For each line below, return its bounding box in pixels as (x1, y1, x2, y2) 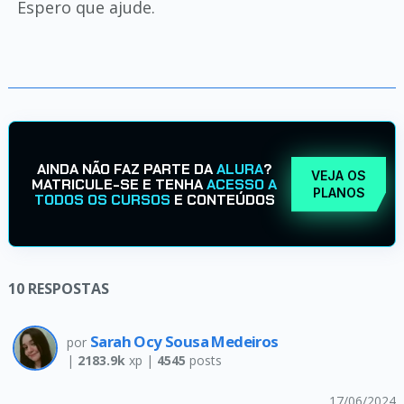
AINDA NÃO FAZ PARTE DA (36, 159, 216, 179)
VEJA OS (311, 168, 367, 183)
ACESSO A (207, 174, 278, 194)
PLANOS (312, 185, 365, 200)
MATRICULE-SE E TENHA (32, 174, 207, 194)
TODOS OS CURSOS (33, 189, 170, 209)
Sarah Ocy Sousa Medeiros (89, 331, 279, 352)
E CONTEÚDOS (170, 189, 275, 209)
